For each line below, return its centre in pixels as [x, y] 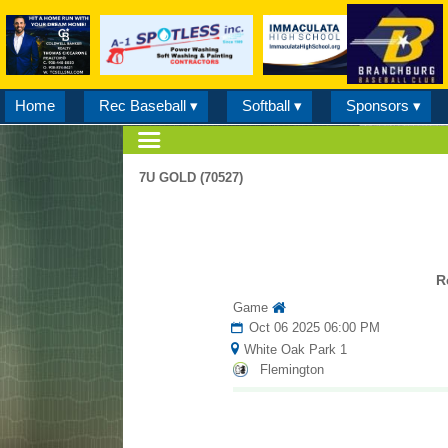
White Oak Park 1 [294, 349]
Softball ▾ [271, 105]
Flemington [292, 369]
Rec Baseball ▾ [148, 105]
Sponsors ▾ [383, 105]
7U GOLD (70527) [191, 177]
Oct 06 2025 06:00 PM [313, 327]
